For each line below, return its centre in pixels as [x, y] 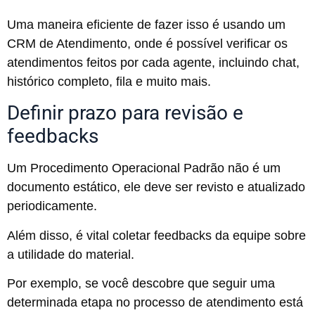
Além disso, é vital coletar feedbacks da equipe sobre [156, 235]
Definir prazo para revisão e [125, 113]
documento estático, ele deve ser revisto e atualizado [156, 187]
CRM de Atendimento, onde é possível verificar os [147, 43]
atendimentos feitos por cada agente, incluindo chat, [153, 62]
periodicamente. [54, 206]
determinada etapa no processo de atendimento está [155, 303]
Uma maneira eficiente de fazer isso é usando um [146, 24]
